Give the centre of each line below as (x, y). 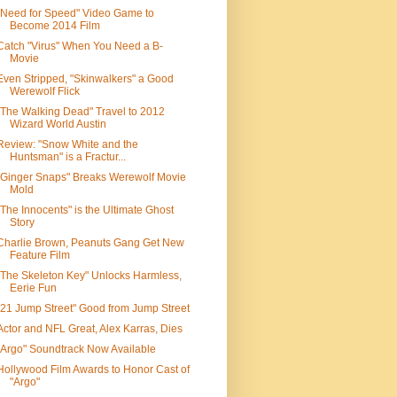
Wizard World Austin (58, 124)
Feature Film (39, 255)
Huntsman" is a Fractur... (67, 157)
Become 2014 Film (54, 26)
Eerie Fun (33, 288)
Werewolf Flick (44, 91)
